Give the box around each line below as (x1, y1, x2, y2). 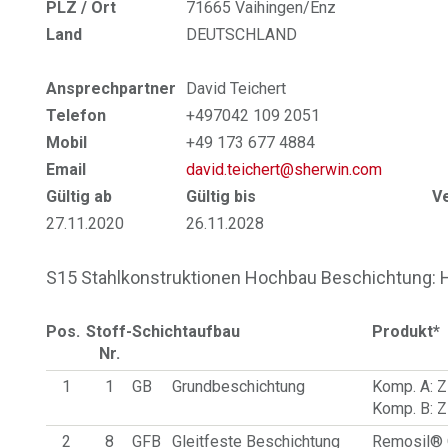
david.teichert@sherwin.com (186, 160, 383, 179)
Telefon (46, 106, 107, 125)
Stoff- (86, 322, 133, 341)
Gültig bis (186, 187, 257, 206)
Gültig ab (46, 187, 113, 206)
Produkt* (372, 322, 441, 341)
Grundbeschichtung (172, 377, 306, 396)
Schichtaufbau (132, 322, 241, 341)
